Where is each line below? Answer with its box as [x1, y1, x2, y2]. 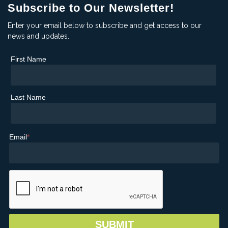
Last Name [11, 93, 46, 102]
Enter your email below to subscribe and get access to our [8, 21, 202, 30]
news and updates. [8, 32, 69, 41]
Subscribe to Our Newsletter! [8, 2, 174, 15]
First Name [11, 55, 46, 64]
